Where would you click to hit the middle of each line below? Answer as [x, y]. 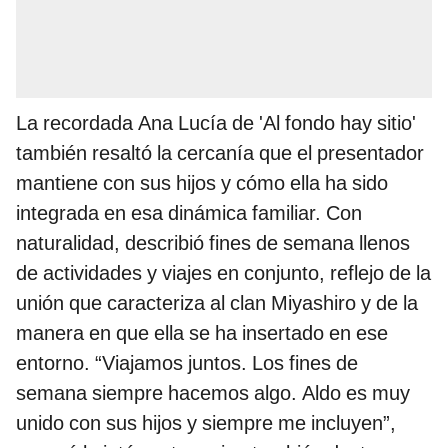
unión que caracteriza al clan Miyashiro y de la [217, 302]
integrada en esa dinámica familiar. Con [189, 212]
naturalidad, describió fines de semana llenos [213, 242]
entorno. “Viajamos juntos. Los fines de [187, 362]
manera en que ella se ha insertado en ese [202, 332]
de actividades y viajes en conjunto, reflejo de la [223, 272]
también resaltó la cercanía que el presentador [220, 152]
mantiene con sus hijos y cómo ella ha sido [202, 182]
